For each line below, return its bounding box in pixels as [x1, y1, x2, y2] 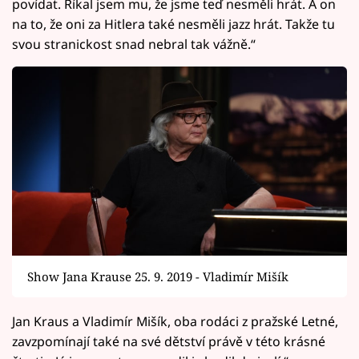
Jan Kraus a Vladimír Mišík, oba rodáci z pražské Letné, [12, 313, 338, 331]
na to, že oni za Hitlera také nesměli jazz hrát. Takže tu [12, 15, 335, 34]
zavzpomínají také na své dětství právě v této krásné [12, 333, 325, 351]
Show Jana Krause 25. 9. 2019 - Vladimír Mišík [26, 268, 288, 284]
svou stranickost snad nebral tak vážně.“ [12, 35, 256, 54]
